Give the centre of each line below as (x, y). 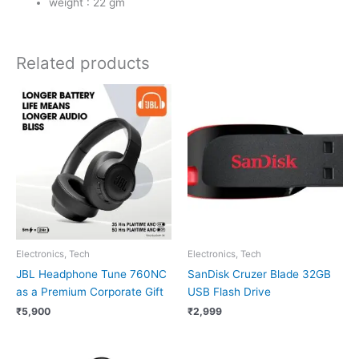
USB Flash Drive (229, 291)
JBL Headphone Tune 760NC (91, 274)
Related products (83, 63)
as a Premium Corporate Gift (90, 291)
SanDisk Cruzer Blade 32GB (259, 274)
